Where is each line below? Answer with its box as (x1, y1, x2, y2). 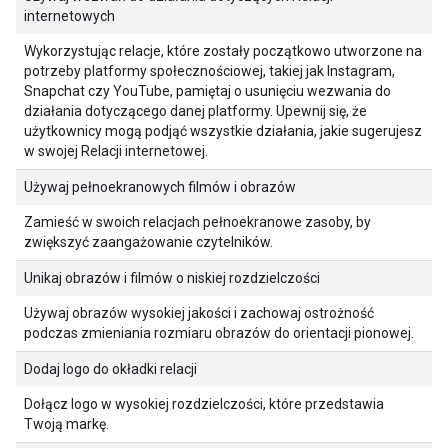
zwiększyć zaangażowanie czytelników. (24, 234, 273, 250)
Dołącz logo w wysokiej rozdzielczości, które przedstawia (24, 396, 384, 412)
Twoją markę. (24, 416, 109, 432)
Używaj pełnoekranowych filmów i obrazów (24, 179, 296, 195)
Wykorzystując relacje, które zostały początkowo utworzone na (24, 43, 422, 59)
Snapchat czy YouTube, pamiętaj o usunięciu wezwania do (24, 83, 391, 99)
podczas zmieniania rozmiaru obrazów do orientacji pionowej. (24, 325, 414, 341)
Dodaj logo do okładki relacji (24, 361, 197, 377)
